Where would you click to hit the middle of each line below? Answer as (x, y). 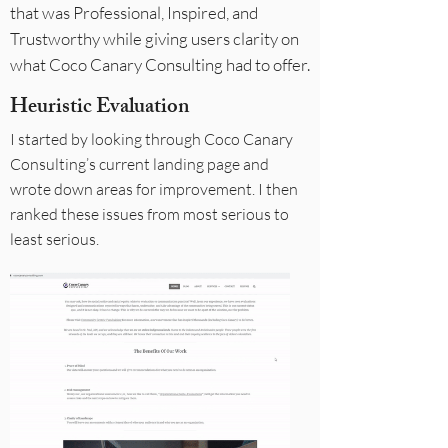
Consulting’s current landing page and (139, 164)
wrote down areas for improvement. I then (154, 189)
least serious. (54, 239)
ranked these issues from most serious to (149, 214)
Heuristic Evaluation (100, 108)
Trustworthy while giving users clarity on (154, 38)
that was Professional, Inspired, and (134, 12)
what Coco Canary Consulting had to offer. (160, 64)
